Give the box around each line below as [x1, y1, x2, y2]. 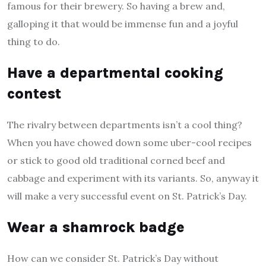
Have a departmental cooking [7, 64, 223, 82]
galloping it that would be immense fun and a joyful [7, 18, 238, 30]
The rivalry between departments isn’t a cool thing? [7, 119, 242, 131]
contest [7, 85, 61, 103]
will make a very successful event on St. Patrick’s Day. [7, 190, 247, 202]
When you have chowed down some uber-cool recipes [7, 137, 252, 149]
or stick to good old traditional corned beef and [7, 154, 225, 167]
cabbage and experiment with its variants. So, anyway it [7, 172, 259, 185]
